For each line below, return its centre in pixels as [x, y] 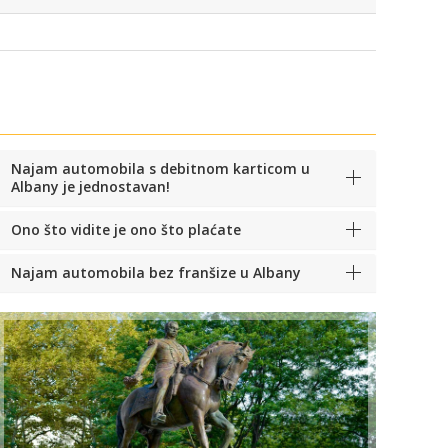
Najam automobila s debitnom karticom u [160, 168]
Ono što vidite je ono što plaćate [126, 229]
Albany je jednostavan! [90, 186]
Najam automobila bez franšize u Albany [156, 272]
